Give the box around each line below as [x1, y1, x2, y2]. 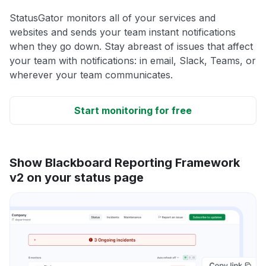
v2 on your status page [9, 170, 144, 185]
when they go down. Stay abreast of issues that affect [9, 40, 253, 53]
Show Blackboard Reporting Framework [9, 156, 240, 170]
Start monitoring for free [74, 104, 192, 117]
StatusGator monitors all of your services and [9, 12, 216, 24]
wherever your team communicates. [9, 69, 173, 81]
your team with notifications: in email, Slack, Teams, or [9, 55, 256, 67]
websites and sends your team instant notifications [9, 26, 236, 39]
